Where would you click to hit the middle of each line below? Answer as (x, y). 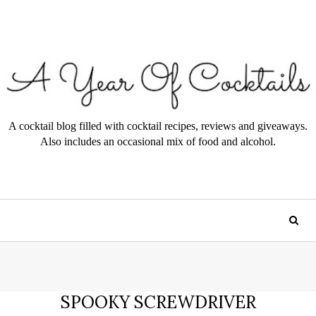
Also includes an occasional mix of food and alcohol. (158, 141)
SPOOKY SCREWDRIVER (158, 302)
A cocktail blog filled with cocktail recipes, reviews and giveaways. (158, 126)
